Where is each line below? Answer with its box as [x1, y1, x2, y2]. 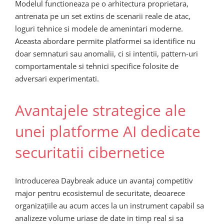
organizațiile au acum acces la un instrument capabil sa [15, 200, 204, 210]
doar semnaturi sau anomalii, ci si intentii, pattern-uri [15, 48, 198, 59]
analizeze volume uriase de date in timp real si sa [15, 212, 183, 223]
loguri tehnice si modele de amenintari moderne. [15, 23, 183, 34]
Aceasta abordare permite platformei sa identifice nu [15, 36, 195, 46]
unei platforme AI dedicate [15, 121, 200, 142]
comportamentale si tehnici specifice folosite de [15, 61, 178, 71]
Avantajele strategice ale [15, 100, 186, 121]
